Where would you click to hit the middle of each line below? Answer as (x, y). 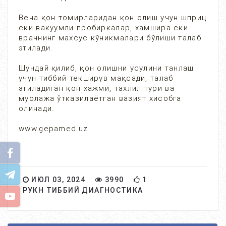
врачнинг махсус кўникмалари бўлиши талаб (110, 38)
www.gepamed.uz (55, 129)
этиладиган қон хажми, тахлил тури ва (97, 88)
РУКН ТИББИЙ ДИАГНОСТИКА (83, 190)
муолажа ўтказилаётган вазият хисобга (100, 98)
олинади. (41, 108)
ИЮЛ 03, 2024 (57, 180)
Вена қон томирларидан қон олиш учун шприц (113, 18)
